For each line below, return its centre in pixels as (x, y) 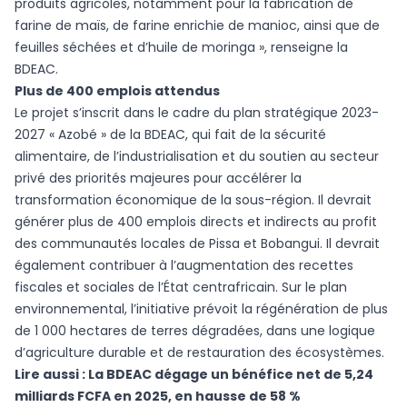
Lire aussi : (51, 375)
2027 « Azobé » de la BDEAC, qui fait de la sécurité (170, 135)
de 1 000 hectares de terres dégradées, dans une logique (195, 331)
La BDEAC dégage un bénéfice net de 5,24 (231, 375)
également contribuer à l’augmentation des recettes (184, 266)
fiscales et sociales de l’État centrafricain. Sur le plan (181, 288)
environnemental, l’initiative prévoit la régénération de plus (201, 309)
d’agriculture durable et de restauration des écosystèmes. (199, 353)
